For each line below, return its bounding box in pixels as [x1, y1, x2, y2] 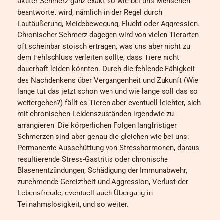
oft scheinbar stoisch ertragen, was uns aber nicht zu [17, 42, 190, 51]
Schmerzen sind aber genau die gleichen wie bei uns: [17, 132, 189, 141]
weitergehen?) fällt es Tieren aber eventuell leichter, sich [17, 98, 201, 108]
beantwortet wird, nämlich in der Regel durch [17, 8, 162, 17]
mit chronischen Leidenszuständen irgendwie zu [17, 110, 174, 119]
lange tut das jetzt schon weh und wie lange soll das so [17, 87, 198, 96]
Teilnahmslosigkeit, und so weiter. [17, 200, 129, 209]
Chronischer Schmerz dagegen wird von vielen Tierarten [17, 30, 199, 40]
